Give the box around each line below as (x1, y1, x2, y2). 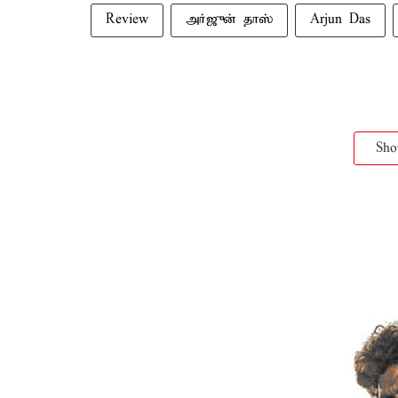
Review (106, 12, 148, 28)
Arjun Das (310, 12, 370, 28)
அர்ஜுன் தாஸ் (186, 12, 273, 28)
